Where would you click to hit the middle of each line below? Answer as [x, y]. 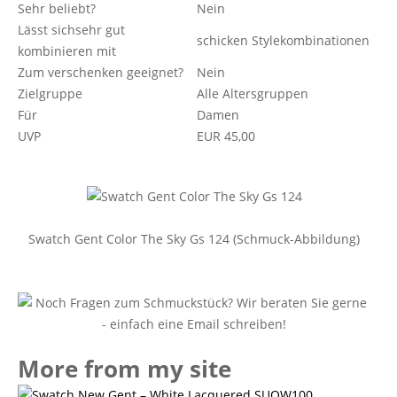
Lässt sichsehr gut [71, 30]
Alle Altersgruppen [253, 93]
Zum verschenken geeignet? [101, 72]
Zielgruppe [50, 93]
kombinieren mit [67, 51]
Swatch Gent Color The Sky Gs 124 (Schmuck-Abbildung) [194, 239]
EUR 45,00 [226, 136]
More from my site [125, 369]
